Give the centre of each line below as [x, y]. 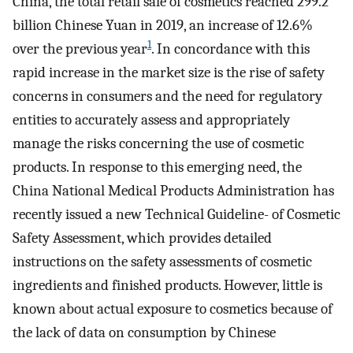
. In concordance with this [230, 49]
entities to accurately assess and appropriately [151, 120]
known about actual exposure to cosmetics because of [173, 309]
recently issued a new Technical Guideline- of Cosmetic [176, 215]
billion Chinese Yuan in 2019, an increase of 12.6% [163, 26]
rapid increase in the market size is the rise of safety [169, 73]
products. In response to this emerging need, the [157, 167]
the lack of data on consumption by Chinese [144, 333]
